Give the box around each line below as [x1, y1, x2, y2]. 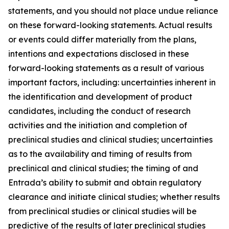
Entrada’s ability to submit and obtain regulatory [8, 177, 201, 188]
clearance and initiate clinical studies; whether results [8, 192, 220, 202]
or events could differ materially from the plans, [8, 34, 196, 44]
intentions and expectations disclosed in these [8, 49, 189, 59]
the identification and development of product [8, 91, 192, 102]
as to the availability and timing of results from [8, 149, 192, 159]
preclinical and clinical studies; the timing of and [8, 163, 198, 173]
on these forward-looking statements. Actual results [8, 20, 212, 30]
